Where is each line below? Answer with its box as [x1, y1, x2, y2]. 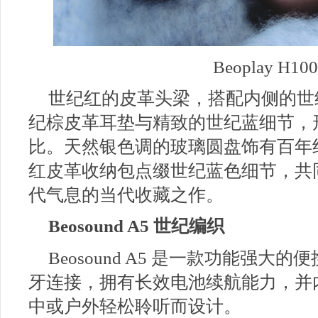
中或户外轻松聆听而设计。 [28, 297, 241, 316]
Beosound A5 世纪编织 [48, 216, 224, 236]
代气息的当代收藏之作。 [28, 185, 224, 204]
